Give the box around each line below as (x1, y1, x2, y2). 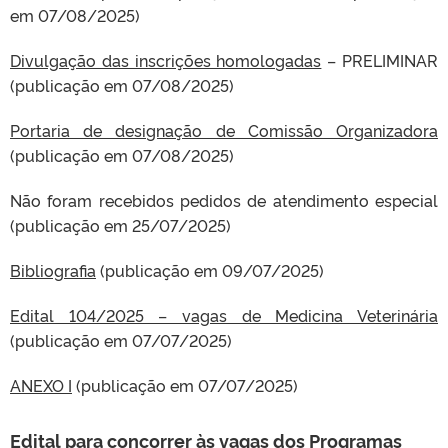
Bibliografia (10, 259, 96, 281)
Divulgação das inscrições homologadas (10, 49, 322, 71)
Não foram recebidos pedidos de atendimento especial (10, 189, 438, 211)
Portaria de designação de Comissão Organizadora (10, 119, 438, 141)
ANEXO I (10, 374, 72, 396)
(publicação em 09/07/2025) (96, 259, 324, 281)
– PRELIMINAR (321, 49, 439, 71)
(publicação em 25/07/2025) (10, 214, 231, 236)
